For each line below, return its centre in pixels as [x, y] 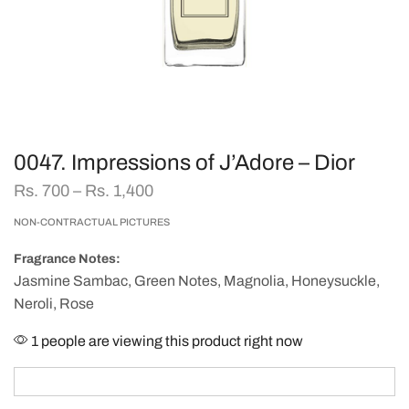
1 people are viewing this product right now [166, 341]
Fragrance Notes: [67, 259]
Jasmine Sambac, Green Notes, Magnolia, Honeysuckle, [197, 281]
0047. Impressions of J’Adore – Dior [184, 163]
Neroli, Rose [54, 304]
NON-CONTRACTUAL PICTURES [92, 222]
